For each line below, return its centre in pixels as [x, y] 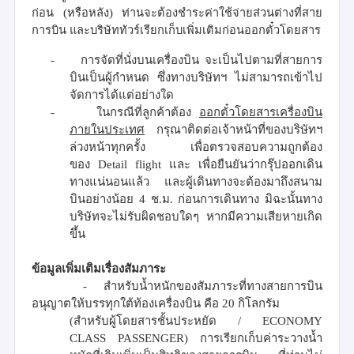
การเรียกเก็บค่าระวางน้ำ [261, 338]
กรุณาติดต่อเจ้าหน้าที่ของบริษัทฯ [239, 129]
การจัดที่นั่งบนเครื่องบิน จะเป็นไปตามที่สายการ [202, 60]
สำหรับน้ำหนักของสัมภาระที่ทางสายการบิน [213, 286]
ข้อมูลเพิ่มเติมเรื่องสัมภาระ [99, 268]
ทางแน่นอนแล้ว [117, 181]
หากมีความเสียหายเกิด [261, 216]
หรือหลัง [88, 12]
